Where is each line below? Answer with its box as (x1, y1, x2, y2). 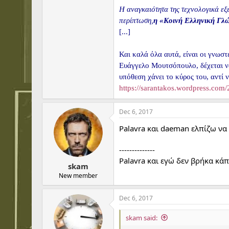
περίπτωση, (119, 16, 153, 25)
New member (58, 171, 98, 180)
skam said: (126, 213, 157, 222)
